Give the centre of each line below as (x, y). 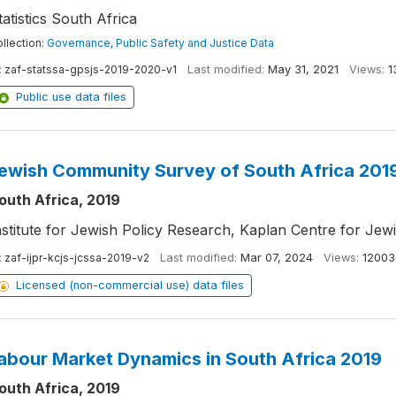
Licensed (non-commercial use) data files (129, 285)
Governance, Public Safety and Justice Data (160, 43)
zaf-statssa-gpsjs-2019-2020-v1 (90, 69)
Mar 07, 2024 (276, 258)
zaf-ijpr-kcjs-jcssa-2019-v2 (76, 258)
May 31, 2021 (303, 69)
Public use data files (71, 97)
